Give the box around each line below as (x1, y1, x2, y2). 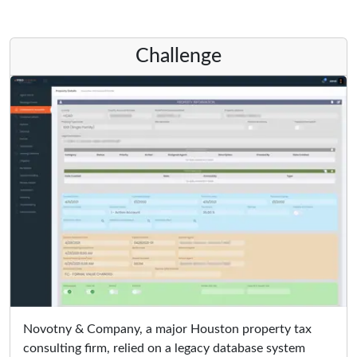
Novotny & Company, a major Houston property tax (23, 323, 312, 336)
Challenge (135, 46, 222, 67)
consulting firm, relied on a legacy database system (23, 342, 305, 355)
